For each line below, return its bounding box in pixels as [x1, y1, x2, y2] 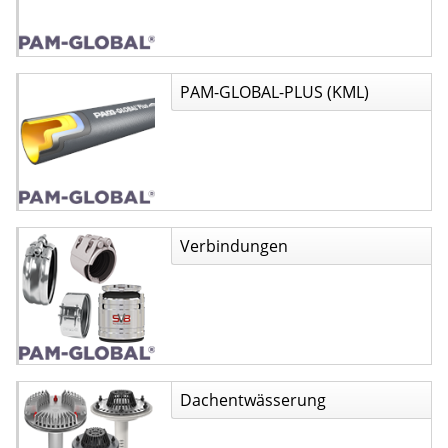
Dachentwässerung [179, 388, 326, 411]
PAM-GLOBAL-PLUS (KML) [179, 80, 369, 103]
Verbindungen [179, 234, 288, 257]
